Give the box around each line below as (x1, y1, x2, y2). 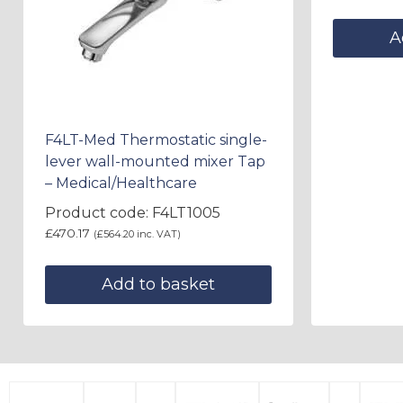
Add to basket (102, 274, 215, 295)
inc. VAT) (134, 228, 181, 241)
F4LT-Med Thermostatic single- (45, 131, 267, 149)
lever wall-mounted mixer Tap (45, 153, 265, 171)
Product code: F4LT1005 (45, 204, 220, 222)
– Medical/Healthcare (45, 175, 197, 193)
